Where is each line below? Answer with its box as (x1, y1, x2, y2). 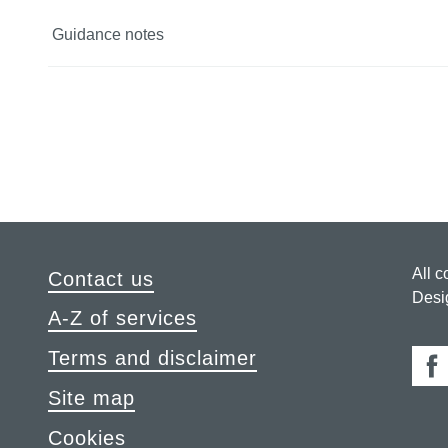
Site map (48, 386, 135, 409)
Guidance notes (52, 25, 164, 43)
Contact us (48, 267, 154, 290)
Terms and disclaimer (48, 347, 257, 370)
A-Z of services (48, 307, 197, 330)
